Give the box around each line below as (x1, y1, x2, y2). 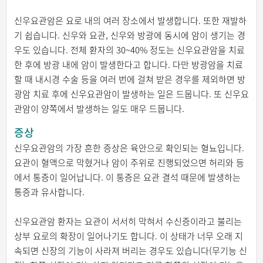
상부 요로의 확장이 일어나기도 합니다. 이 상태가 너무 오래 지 (14, 230, 243, 243)
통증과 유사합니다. (14, 186, 85, 199)
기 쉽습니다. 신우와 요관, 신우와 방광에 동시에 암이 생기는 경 (14, 29, 245, 42)
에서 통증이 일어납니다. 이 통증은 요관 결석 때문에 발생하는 (14, 171, 241, 184)
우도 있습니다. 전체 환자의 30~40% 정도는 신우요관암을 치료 (14, 43, 245, 57)
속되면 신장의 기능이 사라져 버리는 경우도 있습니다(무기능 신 (14, 244, 247, 258)
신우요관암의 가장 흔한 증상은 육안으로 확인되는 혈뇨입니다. (14, 141, 244, 155)
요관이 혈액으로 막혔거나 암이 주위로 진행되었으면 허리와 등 (14, 156, 244, 170)
